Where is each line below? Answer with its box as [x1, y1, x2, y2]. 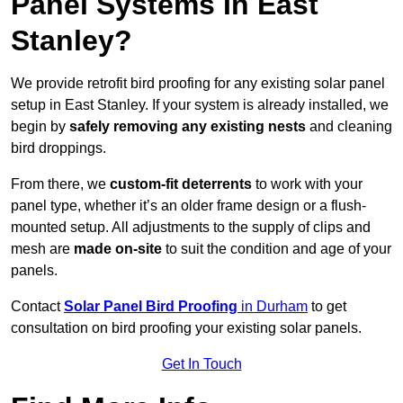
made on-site [70, 241, 162, 257]
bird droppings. [11, 140, 106, 157]
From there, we [11, 176, 106, 193]
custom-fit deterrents [106, 176, 252, 193]
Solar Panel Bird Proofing [64, 299, 241, 315]
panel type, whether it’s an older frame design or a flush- [11, 198, 366, 214]
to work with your [252, 176, 363, 193]
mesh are [11, 241, 70, 257]
